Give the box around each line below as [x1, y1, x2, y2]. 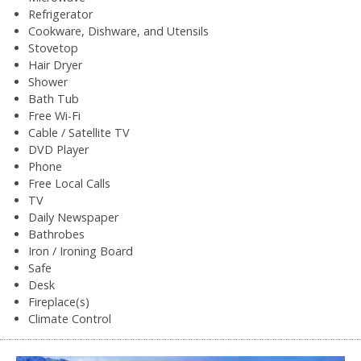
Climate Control [28, 311, 111, 327]
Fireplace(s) [28, 294, 89, 310]
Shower [28, 74, 68, 90]
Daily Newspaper [28, 210, 118, 226]
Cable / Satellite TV [28, 125, 130, 141]
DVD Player [28, 142, 89, 158]
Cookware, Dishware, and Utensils [28, 23, 209, 39]
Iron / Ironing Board [28, 243, 133, 259]
